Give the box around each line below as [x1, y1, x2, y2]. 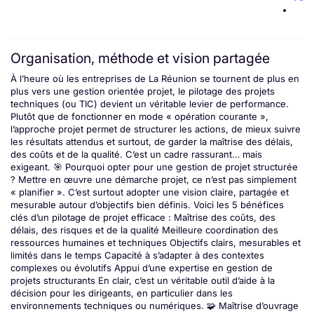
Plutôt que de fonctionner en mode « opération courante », [11, 110, 268, 122]
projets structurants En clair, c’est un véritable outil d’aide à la [11, 274, 275, 286]
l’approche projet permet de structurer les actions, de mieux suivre [11, 123, 301, 135]
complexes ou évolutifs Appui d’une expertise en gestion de [11, 261, 273, 273]
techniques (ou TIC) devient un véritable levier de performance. [11, 97, 289, 109]
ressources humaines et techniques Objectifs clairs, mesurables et [11, 236, 301, 248]
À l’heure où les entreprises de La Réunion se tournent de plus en [11, 72, 299, 84]
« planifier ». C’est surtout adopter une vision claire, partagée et [11, 186, 289, 198]
